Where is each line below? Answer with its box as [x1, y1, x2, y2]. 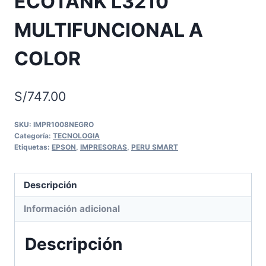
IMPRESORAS [80, 142, 127, 151]
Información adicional [24, 202, 121, 214]
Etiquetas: [14, 142, 52, 151]
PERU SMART [131, 142, 178, 151]
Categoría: [14, 131, 53, 140]
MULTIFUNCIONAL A [14, 18, 203, 42]
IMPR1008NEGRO [33, 119, 94, 129]
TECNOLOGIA [53, 131, 100, 140]
